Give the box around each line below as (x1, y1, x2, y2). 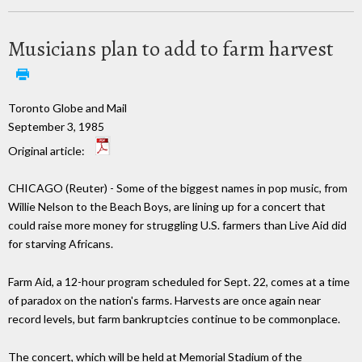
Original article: (8, 143, 87, 158)
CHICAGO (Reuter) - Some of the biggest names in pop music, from (8, 181, 347, 196)
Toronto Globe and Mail (8, 100, 127, 115)
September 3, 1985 (8, 119, 104, 133)
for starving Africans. (8, 237, 113, 251)
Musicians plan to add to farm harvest (8, 34, 334, 63)
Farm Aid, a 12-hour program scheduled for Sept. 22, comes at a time (8, 275, 350, 289)
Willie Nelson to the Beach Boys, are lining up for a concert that (8, 200, 326, 214)
